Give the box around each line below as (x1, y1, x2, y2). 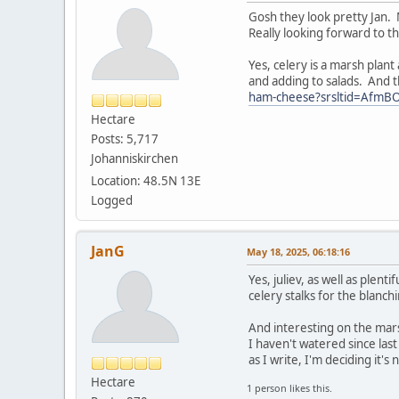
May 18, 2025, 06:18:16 (247, 244, 350, 258)
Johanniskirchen (91, 150, 178, 167)
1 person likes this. (247, 380, 332, 395)
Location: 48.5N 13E (91, 172, 200, 189)
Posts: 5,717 (91, 130, 159, 147)
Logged (91, 191, 133, 208)
